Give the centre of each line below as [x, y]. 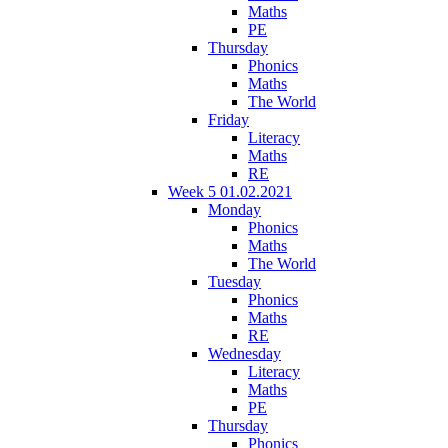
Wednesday [244, 353]
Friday [228, 119]
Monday [234, 209]
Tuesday [234, 281]
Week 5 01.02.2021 [230, 191]
